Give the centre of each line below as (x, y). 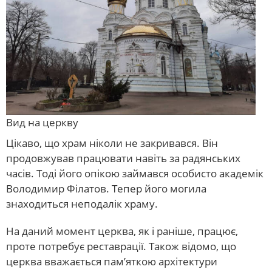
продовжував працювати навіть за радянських (123, 158)
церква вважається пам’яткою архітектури (112, 261)
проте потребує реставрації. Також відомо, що (121, 246)
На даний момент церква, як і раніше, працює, (122, 231)
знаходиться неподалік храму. (82, 203)
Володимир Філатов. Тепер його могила (106, 188)
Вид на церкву (42, 123)
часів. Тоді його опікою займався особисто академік (135, 173)
